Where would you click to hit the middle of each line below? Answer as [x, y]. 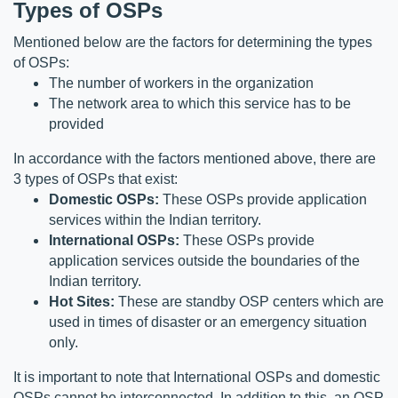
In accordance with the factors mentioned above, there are [195, 158]
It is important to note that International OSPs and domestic [197, 377]
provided [76, 123]
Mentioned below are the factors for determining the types [193, 42]
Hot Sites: [82, 301]
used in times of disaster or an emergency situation [208, 322]
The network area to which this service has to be [200, 103]
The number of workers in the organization [181, 83]
